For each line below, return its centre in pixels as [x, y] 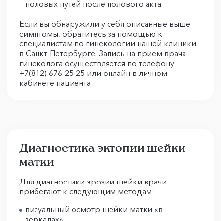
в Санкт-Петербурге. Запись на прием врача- [104, 54]
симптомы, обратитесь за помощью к [91, 34]
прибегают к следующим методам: [87, 192]
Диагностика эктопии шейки [102, 148]
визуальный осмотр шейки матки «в [94, 209]
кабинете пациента [55, 83]
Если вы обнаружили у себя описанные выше [105, 24]
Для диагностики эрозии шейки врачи [93, 182]
